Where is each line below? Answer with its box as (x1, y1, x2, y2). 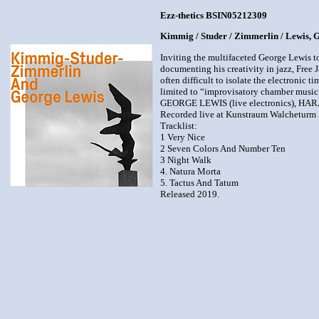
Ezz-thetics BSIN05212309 (160, 10, 267, 21)
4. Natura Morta (160, 165, 221, 177)
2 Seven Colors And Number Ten (160, 142, 286, 154)
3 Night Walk (160, 154, 211, 165)
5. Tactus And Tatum (160, 177, 239, 188)
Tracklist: (160, 120, 197, 131)
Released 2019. (160, 188, 219, 199)
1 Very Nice (160, 131, 205, 142)
